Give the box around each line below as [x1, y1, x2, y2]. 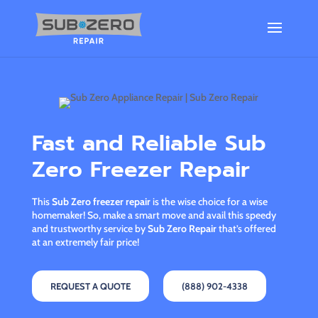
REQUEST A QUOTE [50, 280, 131, 292]
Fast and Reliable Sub [31, 126, 266, 160]
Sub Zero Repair [147, 221, 219, 235]
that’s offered [218, 221, 276, 235]
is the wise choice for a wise [150, 194, 268, 208]
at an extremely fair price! [31, 235, 139, 248]
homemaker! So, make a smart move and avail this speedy [31, 208, 276, 221]
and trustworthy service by [31, 221, 148, 235]
